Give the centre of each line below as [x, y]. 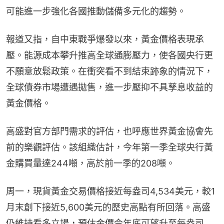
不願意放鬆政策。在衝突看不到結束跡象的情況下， [109, 71]
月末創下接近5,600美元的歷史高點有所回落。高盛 [108, 207]
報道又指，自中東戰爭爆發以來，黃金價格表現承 [105, 39]
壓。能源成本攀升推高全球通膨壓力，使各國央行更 [109, 55]
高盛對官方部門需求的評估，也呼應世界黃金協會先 [109, 131]
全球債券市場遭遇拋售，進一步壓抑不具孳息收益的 [109, 87]
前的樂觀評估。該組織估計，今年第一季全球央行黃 [109, 147]
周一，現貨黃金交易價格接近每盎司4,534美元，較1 [110, 191]
